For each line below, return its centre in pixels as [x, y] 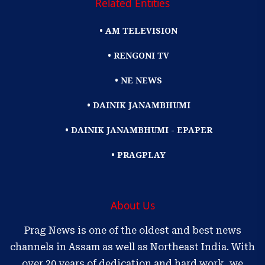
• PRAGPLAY [138, 155]
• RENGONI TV [138, 56]
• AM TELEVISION [138, 31]
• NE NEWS [138, 80]
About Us [132, 206]
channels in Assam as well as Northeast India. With [132, 247]
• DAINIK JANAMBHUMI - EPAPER [138, 130]
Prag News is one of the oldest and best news [132, 231]
